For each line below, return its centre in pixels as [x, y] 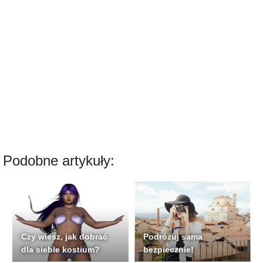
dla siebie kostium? [60, 250]
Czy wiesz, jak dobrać [64, 237]
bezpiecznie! [169, 250]
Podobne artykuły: [59, 161]
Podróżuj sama [173, 237]
